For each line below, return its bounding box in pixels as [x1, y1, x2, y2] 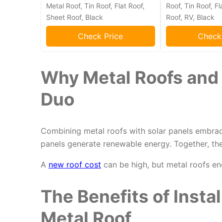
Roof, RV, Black [166, 13, 215, 22]
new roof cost [48, 160, 101, 170]
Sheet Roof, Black [46, 13, 103, 22]
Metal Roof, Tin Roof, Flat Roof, [46, 1, 145, 10]
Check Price [78, 31, 123, 42]
